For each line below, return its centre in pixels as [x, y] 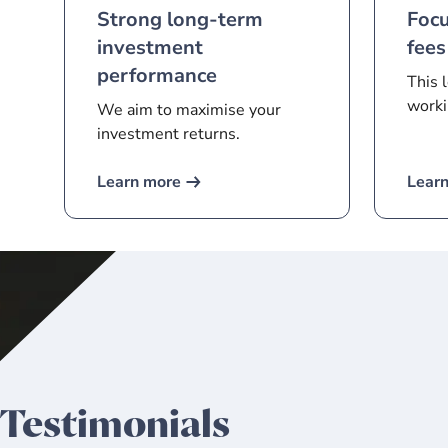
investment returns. [168, 134]
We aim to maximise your [189, 110]
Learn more [139, 182]
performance [157, 75]
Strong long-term [180, 19]
